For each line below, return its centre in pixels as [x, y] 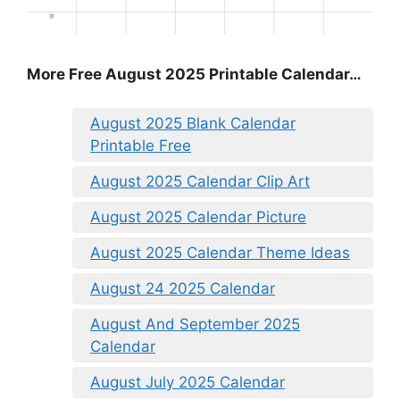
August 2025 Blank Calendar [193, 124]
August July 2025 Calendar [187, 383]
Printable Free [141, 146]
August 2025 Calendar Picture [198, 217]
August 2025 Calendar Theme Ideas [220, 253]
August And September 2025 [195, 325]
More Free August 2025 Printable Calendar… [194, 74]
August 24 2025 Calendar [183, 289]
